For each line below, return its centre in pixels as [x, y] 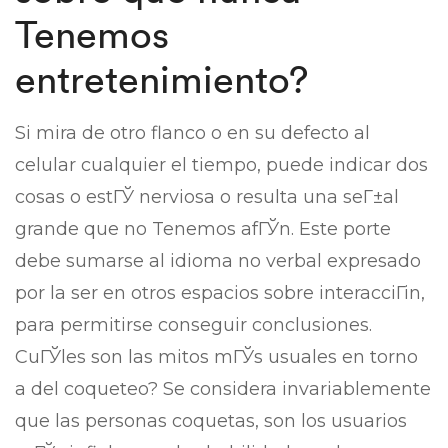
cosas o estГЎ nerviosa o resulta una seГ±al [207, 197]
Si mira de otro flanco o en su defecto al [192, 133]
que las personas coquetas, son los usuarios [211, 421]
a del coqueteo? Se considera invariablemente [223, 389]
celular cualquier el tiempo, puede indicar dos [221, 165]
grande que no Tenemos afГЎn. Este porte [203, 229]
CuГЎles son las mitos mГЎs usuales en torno [216, 357]
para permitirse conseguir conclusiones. [193, 325]
